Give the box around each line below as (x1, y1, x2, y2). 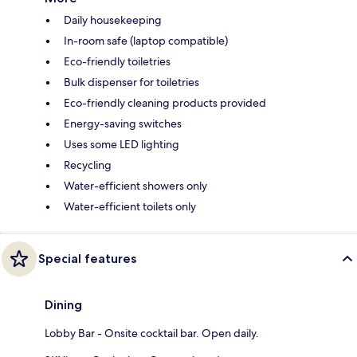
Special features (38, 250, 136, 266)
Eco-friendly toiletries (64, 53, 171, 69)
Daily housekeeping (64, 12, 162, 27)
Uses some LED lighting (64, 136, 179, 151)
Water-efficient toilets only (64, 198, 196, 214)
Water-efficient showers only (64, 178, 207, 193)
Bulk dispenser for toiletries (64, 74, 199, 89)
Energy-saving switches (64, 116, 182, 131)
